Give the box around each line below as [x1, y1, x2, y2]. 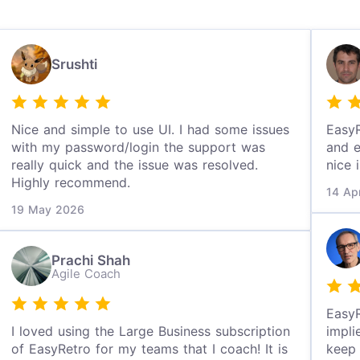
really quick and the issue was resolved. [11, 157, 259, 173]
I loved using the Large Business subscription [11, 323, 291, 339]
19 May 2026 [11, 202, 85, 216]
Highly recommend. [11, 174, 131, 190]
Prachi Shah [51, 252, 131, 268]
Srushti [51, 56, 98, 72]
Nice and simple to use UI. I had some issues [11, 121, 290, 137]
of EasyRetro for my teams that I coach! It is [11, 341, 288, 357]
